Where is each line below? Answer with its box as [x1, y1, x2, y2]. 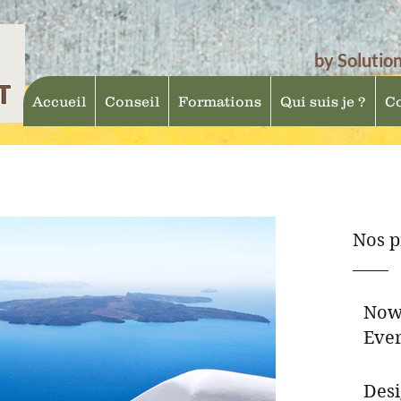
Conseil [105, 93, 159, 109]
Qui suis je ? [280, 93, 366, 109]
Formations [178, 93, 261, 109]
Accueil [32, 93, 86, 109]
